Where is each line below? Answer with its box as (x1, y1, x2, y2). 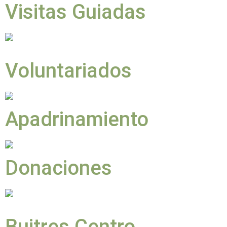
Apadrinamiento (5, 107, 148, 132)
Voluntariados (5, 59, 132, 83)
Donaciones (5, 156, 112, 180)
